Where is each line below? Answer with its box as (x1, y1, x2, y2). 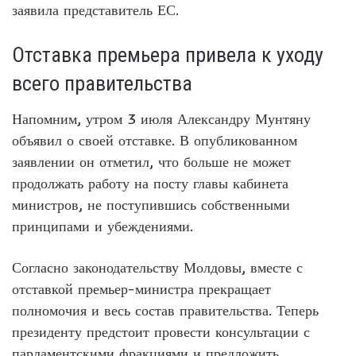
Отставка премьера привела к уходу (12, 42, 323, 67)
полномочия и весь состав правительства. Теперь (12, 300, 319, 319)
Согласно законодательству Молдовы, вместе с (12, 257, 303, 277)
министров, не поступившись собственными (12, 195, 290, 214)
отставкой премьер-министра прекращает (12, 279, 271, 298)
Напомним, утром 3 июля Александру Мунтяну (12, 109, 311, 128)
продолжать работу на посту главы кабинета (12, 173, 288, 192)
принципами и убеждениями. (12, 216, 193, 235)
